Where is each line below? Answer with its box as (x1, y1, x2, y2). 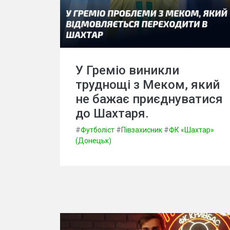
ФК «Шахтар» (169, 125, 214, 134)
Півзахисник (121, 125, 162, 134)
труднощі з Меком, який (75, 77, 220, 92)
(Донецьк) (75, 136, 111, 145)
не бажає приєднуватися (75, 91, 223, 106)
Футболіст (81, 125, 114, 134)
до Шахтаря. (75, 106, 149, 121)
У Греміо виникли (75, 63, 179, 78)
